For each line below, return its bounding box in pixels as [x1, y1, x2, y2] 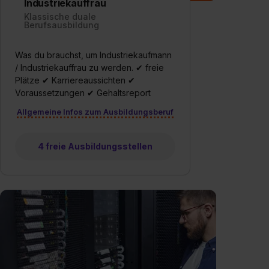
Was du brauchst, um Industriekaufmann [15, 49, 172, 60]
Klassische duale [24, 11, 96, 22]
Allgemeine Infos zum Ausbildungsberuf [16, 106, 174, 116]
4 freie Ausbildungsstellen [37, 141, 153, 151]
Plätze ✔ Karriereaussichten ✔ [15, 74, 135, 85]
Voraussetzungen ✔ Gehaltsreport [15, 87, 151, 98]
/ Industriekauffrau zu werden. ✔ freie [15, 62, 164, 73]
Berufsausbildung [24, 19, 99, 30]
